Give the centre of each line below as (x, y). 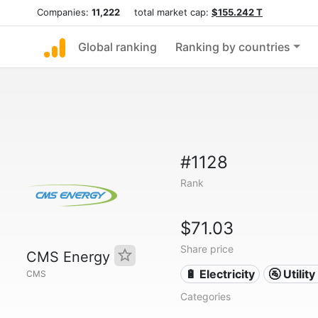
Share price (207, 249)
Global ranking (117, 47)
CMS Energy (70, 257)
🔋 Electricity (220, 274)
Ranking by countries (233, 47)
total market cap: (166, 12)
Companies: (64, 12)
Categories (205, 296)
